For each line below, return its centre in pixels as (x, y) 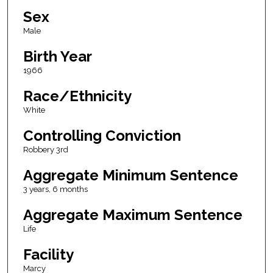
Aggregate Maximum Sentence (133, 215)
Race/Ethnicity (77, 96)
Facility (48, 255)
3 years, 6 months (55, 190)
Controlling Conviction (102, 136)
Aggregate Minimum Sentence (130, 175)
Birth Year (57, 57)
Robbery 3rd (45, 150)
